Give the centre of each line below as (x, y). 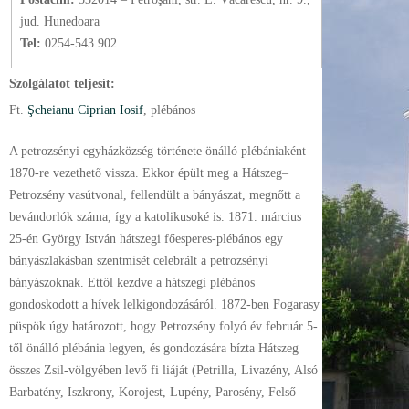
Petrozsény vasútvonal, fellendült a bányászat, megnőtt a (155, 194)
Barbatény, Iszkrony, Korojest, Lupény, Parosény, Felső (152, 392)
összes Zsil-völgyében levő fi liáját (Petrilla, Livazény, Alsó (163, 370)
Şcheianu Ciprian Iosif (84, 110)
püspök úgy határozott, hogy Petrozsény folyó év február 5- (163, 326)
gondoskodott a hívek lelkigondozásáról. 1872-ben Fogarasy (164, 304)
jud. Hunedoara (59, 21)
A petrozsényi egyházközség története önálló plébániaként (157, 151)
